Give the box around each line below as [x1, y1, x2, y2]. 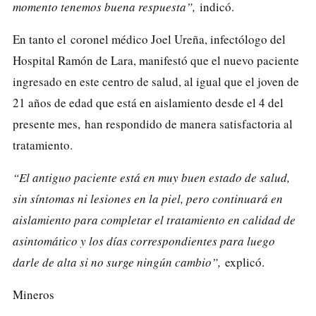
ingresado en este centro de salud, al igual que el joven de [13, 73, 299, 90]
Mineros [13, 286, 54, 303]
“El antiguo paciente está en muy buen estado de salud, [13, 169, 290, 186]
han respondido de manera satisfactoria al [85, 115, 293, 132]
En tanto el [13, 30, 71, 47]
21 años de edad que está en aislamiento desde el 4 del [13, 94, 284, 111]
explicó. [225, 253, 265, 270]
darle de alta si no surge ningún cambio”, [13, 253, 225, 270]
